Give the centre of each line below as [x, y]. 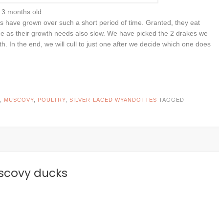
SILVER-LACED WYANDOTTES [113, 100]
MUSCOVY [19, 100]
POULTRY [52, 100]
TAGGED [172, 100]
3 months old [22, 12]
